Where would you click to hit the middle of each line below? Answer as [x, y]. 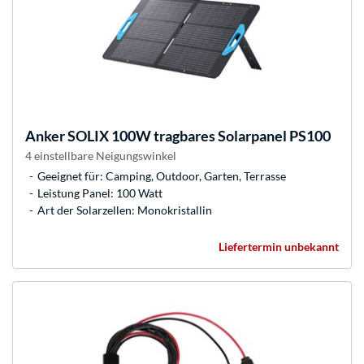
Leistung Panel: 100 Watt [100, 193]
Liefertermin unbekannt [279, 247]
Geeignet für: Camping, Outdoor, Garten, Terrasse [162, 176]
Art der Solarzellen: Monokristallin [125, 210]
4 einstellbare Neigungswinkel [101, 156]
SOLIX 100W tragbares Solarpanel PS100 [198, 136]
